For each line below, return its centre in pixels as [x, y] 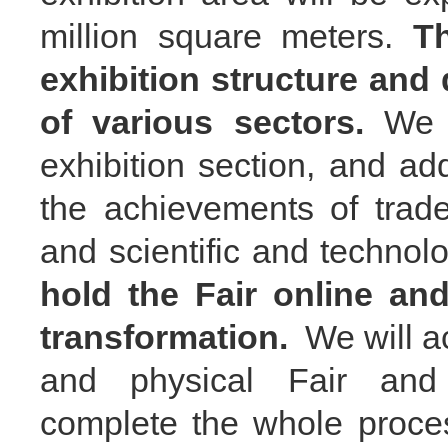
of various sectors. [212, 121]
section [252, 164]
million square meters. [226, 35]
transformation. [164, 336]
